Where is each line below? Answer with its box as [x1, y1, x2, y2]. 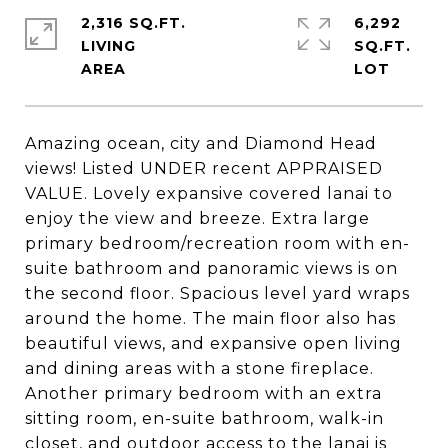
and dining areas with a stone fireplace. [25, 359, 374, 378]
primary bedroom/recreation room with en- [25, 234, 410, 253]
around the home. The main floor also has [25, 309, 396, 328]
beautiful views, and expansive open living [25, 334, 402, 353]
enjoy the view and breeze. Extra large [25, 209, 370, 228]
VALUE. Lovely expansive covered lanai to [25, 184, 393, 203]
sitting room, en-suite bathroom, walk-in [25, 409, 384, 428]
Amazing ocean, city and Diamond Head [25, 134, 377, 153]
